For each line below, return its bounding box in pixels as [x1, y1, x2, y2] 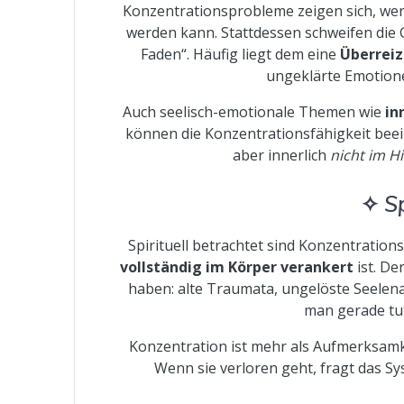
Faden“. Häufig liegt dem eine [141, 43, 341, 64]
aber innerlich [232, 144, 330, 165]
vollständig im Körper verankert [120, 256, 354, 277]
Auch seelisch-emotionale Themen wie [122, 101, 385, 122]
